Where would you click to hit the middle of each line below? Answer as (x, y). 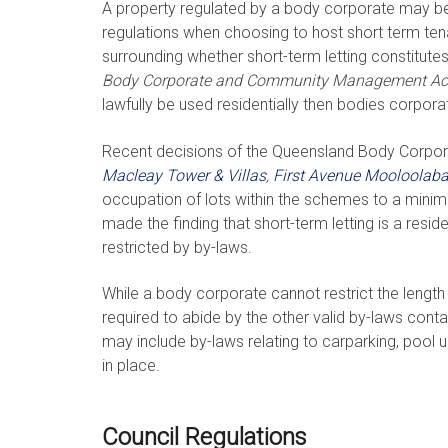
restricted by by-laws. (177, 247)
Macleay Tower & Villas (184, 175)
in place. (131, 366)
